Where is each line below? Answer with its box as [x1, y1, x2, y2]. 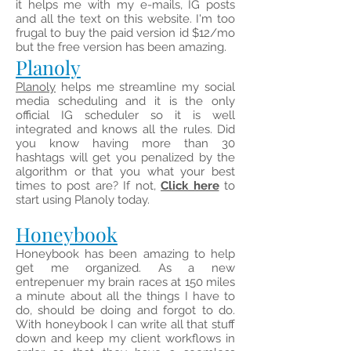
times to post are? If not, [16, 179, 161, 193]
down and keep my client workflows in [16, 331, 235, 346]
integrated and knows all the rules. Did [16, 122, 235, 136]
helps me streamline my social [56, 80, 235, 94]
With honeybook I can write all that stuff [16, 317, 235, 331]
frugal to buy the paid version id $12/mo [16, 26, 235, 40]
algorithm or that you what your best [16, 165, 235, 179]
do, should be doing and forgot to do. [16, 303, 235, 317]
